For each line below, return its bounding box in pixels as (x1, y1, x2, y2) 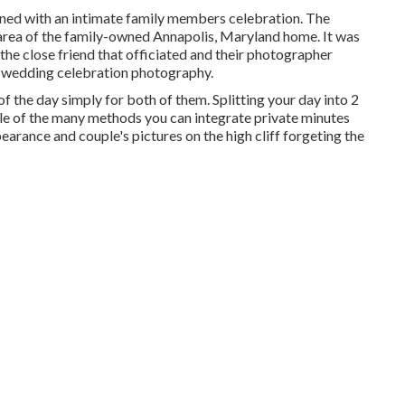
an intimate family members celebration (54, 8, 300, 26)
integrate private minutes (194, 108, 350, 126)
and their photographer (187, 44, 333, 62)
